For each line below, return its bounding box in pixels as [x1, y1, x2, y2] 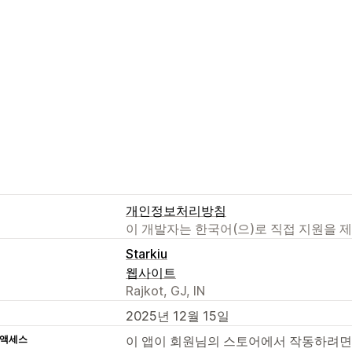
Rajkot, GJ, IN [126, 282, 205, 299]
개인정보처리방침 [126, 202, 226, 218]
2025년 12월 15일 [126, 307, 229, 324]
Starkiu [126, 245, 167, 262]
